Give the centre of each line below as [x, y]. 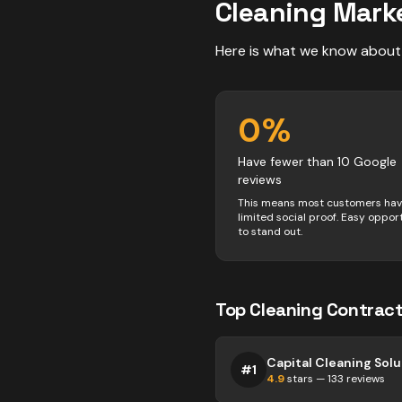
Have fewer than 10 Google [317, 162]
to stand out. [270, 232]
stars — [306, 379]
